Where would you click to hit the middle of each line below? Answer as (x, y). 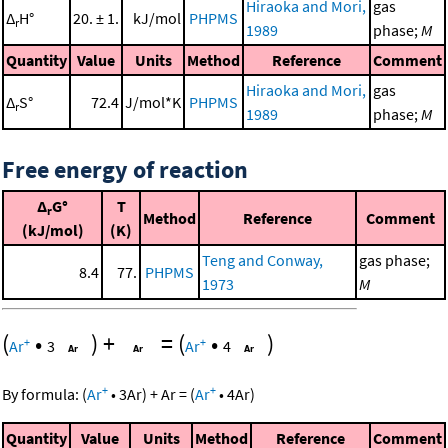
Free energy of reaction (125, 169)
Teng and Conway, (262, 259)
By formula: (42, 393)
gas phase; (394, 259)
